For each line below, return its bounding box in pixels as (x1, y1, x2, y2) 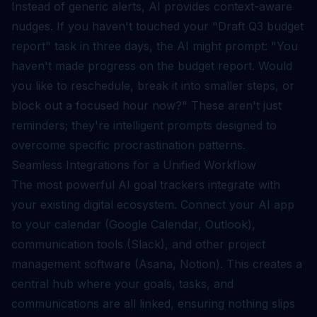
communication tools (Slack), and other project (11, 237, 265, 251)
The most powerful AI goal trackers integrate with (11, 178, 280, 192)
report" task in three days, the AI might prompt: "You (11, 39, 298, 53)
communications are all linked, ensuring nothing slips (11, 296, 295, 311)
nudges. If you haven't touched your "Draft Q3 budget (11, 19, 304, 33)
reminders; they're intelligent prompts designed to (11, 118, 277, 132)
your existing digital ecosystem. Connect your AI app (11, 197, 294, 212)
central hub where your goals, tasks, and (11, 277, 234, 291)
